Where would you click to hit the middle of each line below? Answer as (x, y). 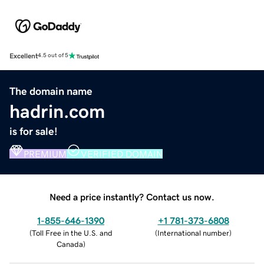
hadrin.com (57, 111)
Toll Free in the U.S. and (72, 233)
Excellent (24, 56)
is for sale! (34, 131)
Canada (70, 244)
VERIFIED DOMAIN (122, 154)
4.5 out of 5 (53, 56)
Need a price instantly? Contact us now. (132, 197)
